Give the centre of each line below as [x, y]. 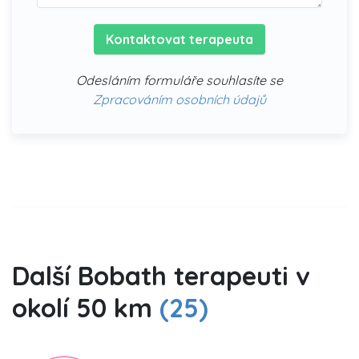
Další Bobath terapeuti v [161, 275]
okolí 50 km [86, 307]
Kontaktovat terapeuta [179, 39]
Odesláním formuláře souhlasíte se [179, 80]
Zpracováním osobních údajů [179, 99]
